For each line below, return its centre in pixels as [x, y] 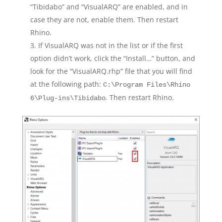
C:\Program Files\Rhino [146, 85]
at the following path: [66, 84]
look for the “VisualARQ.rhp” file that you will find [111, 71]
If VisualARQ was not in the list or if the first [110, 45]
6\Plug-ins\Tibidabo [68, 98]
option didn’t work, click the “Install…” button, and [112, 58]
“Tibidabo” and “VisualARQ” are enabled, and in [109, 7]
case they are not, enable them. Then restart [104, 20]
